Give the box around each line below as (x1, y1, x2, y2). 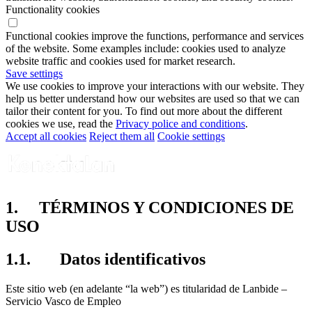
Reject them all (89, 130, 155, 143)
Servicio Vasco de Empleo (6, 295, 124, 307)
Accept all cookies (6, 130, 86, 143)
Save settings (6, 68, 63, 80)
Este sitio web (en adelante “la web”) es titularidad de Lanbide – (6, 282, 287, 295)
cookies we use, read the (6, 118, 116, 130)
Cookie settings (157, 130, 225, 143)
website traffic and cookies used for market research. (6, 55, 235, 68)
